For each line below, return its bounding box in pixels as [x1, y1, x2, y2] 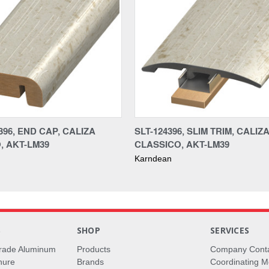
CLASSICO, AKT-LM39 [134, 137, 229, 151]
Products [76, 244, 110, 254]
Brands [76, 256, 104, 267]
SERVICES [210, 224, 250, 236]
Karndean [134, 153, 172, 163]
